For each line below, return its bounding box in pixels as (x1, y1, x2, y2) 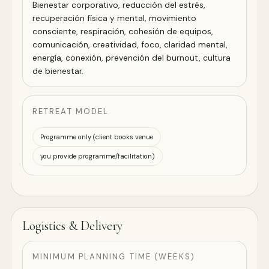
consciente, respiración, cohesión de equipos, (32, 26, 213, 37)
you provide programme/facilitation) (40, 151, 155, 160)
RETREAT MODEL (32, 106, 109, 117)
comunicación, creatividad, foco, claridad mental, (32, 39, 228, 50)
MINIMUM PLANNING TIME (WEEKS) (32, 252, 195, 262)
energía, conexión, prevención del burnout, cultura (32, 52, 231, 64)
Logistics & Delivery (22, 218, 122, 234)
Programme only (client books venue (40, 132, 153, 141)
